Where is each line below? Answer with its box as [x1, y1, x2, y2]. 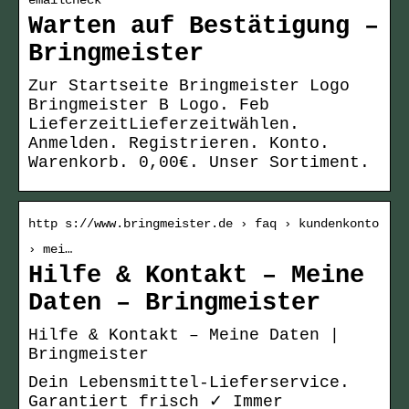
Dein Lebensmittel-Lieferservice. [28, 373, 350, 393]
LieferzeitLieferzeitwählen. [28, 115, 299, 134]
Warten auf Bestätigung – [28, 13, 379, 41]
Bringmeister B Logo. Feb [28, 96, 269, 115]
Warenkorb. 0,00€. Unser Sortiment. [28, 153, 370, 173]
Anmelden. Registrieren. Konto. [28, 134, 330, 153]
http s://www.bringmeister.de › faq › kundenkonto [28, 216, 379, 232]
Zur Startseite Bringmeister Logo [28, 77, 350, 96]
